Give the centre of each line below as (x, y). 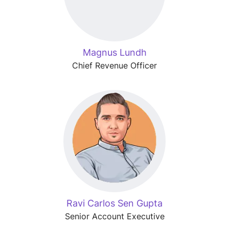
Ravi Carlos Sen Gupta (114, 203)
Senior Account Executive (114, 216)
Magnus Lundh (114, 52)
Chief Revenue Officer (114, 65)
